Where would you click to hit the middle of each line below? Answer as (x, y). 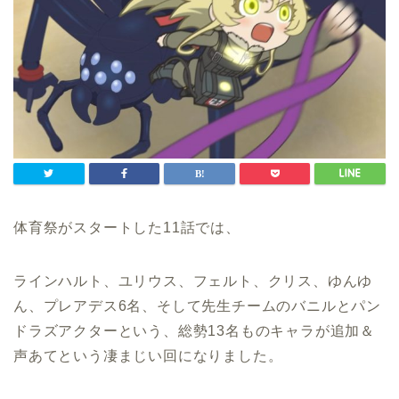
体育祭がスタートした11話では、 (127, 227)
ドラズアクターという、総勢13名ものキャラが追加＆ (195, 330)
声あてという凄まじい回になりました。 (148, 355)
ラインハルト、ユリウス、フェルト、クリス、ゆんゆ (193, 281)
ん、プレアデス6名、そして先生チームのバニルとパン (197, 305)
